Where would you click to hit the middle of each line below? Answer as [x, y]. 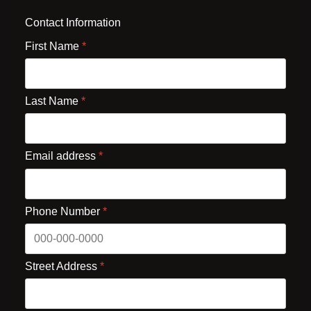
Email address [62, 156]
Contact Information [73, 23]
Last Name [53, 101]
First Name [53, 46]
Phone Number [64, 211]
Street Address [62, 266]
